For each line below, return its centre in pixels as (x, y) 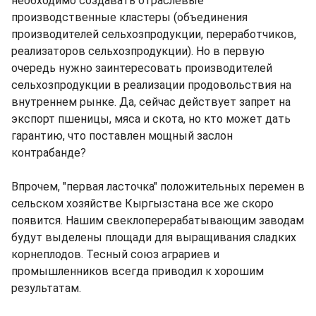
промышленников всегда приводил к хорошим (138, 272)
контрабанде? (49, 153)
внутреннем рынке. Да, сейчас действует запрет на (151, 102)
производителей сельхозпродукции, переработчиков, (154, 35)
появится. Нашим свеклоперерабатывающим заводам (158, 221)
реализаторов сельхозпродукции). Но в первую (138, 51)
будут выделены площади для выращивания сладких (154, 238)
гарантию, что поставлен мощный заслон (122, 136)
